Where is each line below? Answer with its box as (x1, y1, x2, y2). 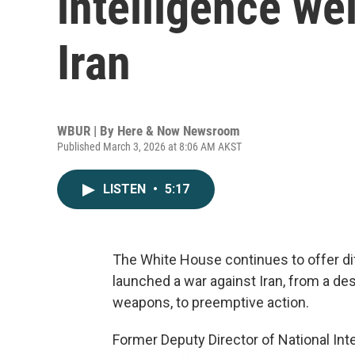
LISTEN (103, 181, 149, 197)
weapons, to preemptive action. (113, 294, 309, 311)
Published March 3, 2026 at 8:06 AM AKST (57, 140, 242, 153)
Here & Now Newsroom (117, 123, 240, 139)
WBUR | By (57, 123, 117, 139)
